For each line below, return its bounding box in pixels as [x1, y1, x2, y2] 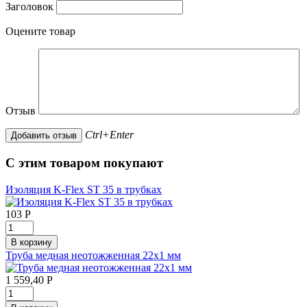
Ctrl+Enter [85, 129, 134, 141]
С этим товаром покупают [5, 156, 163, 171]
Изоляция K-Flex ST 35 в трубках [5, 183, 162, 195]
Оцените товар [5, 25, 75, 38]
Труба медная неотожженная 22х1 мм [5, 249, 181, 261]
